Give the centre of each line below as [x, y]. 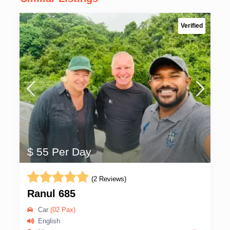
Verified [192, 26]
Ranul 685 [51, 194]
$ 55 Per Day [59, 152]
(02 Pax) [62, 210]
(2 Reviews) [109, 179]
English [49, 221]
